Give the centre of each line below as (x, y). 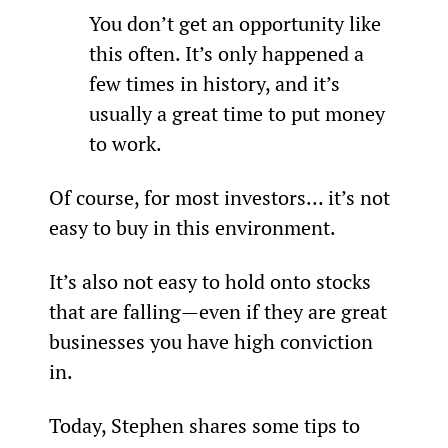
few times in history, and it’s (216, 83)
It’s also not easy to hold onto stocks (212, 281)
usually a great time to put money (239, 113)
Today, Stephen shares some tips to (206, 425)
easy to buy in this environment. (192, 227)
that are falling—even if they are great (220, 311)
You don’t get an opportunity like (237, 23)
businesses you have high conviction (213, 341)
